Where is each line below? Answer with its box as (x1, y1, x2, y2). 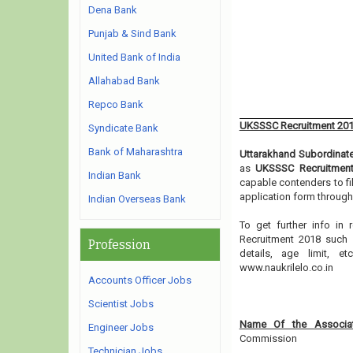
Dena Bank (88, 4, 137, 16)
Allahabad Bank (88, 75, 160, 87)
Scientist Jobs (88, 298, 154, 310)
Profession (88, 237, 150, 252)
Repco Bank (88, 98, 143, 110)
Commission (239, 333, 297, 344)
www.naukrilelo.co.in (239, 262, 333, 273)
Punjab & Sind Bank (88, 28, 176, 39)
